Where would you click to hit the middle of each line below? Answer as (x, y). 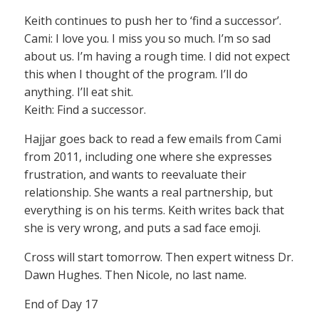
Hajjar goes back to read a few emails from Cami (153, 139)
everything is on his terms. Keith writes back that (154, 210)
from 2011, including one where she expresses (148, 157)
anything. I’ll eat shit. (79, 92)
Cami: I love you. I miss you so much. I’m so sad (147, 39)
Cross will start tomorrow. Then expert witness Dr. (159, 257)
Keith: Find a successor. (85, 110)
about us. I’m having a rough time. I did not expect (157, 57)
